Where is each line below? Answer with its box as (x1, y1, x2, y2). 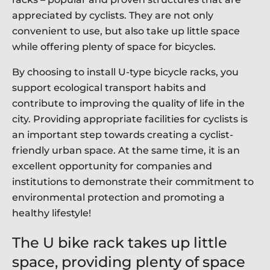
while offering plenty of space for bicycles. (12, 40, 216, 52)
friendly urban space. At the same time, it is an (12, 144, 240, 156)
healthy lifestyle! (12, 207, 91, 219)
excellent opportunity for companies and (12, 160, 212, 172)
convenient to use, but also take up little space (12, 25, 240, 37)
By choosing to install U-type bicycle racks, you (12, 66, 239, 78)
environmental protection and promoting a (12, 191, 225, 203)
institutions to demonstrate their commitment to (12, 175, 254, 187)
